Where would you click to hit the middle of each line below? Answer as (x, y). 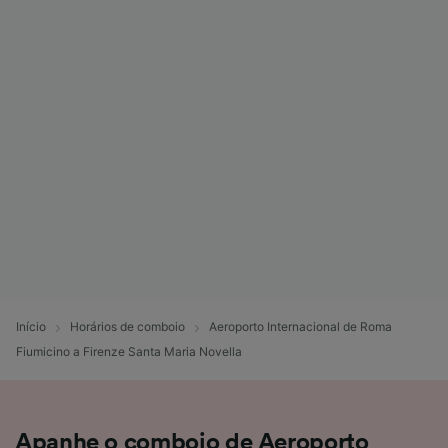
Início (31, 326)
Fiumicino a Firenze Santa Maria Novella (129, 351)
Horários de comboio (127, 326)
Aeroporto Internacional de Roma (300, 326)
